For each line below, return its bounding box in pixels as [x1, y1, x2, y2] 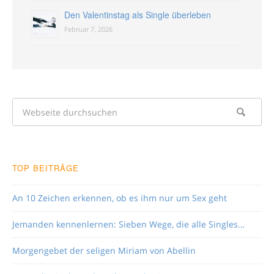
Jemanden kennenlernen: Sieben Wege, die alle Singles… [12, 218, 245, 231]
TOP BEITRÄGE [12, 162, 79, 174]
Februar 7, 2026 [64, 24, 113, 34]
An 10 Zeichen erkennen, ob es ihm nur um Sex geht [12, 192, 227, 204]
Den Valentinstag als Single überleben [64, 9, 211, 21]
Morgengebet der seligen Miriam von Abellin [12, 245, 196, 257]
